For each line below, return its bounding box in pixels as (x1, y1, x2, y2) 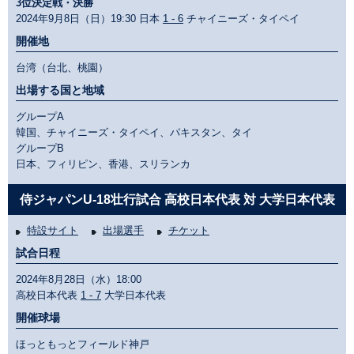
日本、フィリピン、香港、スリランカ (16, 158, 190, 171)
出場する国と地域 (16, 84, 104, 97)
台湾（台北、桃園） (16, 62, 108, 74)
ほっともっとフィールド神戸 (16, 338, 149, 351)
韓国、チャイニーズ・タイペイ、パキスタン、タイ (16, 126, 252, 139)
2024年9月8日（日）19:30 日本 (16, 13, 163, 25)
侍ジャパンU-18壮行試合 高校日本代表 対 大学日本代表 (19, 193, 335, 207)
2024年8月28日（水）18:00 (16, 273, 141, 286)
